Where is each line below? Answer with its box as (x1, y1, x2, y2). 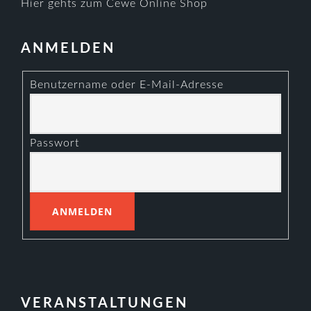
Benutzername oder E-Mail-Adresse (30, 78, 224, 90)
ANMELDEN (21, 42, 116, 56)
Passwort (30, 137, 80, 149)
